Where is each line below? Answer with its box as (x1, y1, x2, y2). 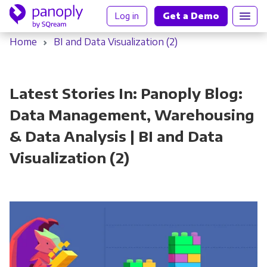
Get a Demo (163, 11, 219, 21)
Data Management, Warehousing (9, 105, 254, 123)
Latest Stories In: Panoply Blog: (9, 84, 243, 102)
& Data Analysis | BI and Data (9, 127, 223, 145)
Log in (115, 11, 139, 21)
